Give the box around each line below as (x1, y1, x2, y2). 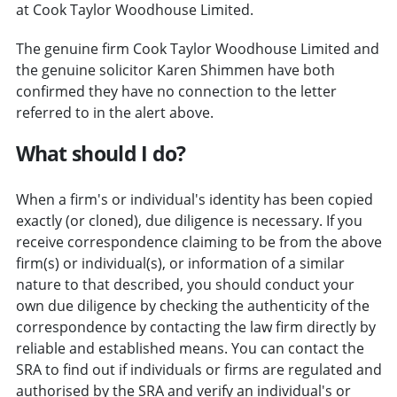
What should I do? (15, 138, 186, 167)
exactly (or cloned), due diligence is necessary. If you (15, 210, 362, 230)
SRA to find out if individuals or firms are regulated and (15, 359, 382, 379)
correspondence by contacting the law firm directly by (15, 316, 376, 337)
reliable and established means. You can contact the (15, 338, 364, 358)
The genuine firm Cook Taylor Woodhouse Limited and (15, 38, 379, 58)
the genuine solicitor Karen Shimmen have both (15, 59, 335, 80)
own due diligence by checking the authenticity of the (15, 295, 370, 315)
